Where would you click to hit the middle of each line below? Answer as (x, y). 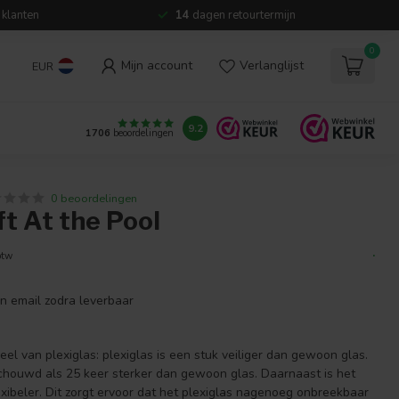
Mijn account (157, 65)
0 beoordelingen (94, 198)
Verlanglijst (272, 65)
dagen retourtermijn (243, 15)
